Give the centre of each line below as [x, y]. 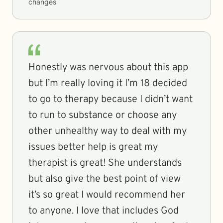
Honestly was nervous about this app [108, 68]
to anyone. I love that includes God [104, 211]
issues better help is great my [93, 147]
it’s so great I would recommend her [107, 195]
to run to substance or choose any [103, 115]
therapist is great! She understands [105, 163]
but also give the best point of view [105, 179]
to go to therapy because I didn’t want [111, 100]
